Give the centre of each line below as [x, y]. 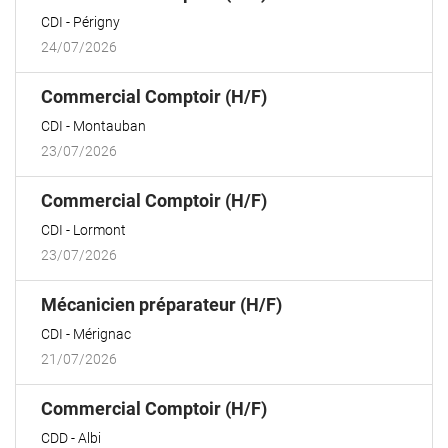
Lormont [99, 230]
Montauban [109, 126]
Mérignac [102, 334]
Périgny [96, 22]
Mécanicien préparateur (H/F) [161, 304]
